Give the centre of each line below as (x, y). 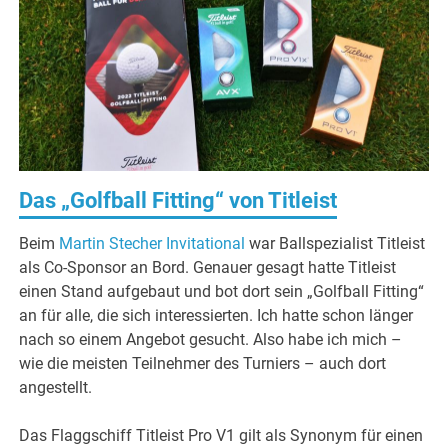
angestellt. (56, 388)
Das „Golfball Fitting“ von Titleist (178, 201)
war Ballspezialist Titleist (335, 244)
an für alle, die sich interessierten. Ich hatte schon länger (216, 316)
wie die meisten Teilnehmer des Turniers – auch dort (203, 364)
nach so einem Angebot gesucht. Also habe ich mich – (211, 340)
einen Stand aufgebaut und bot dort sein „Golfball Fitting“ (222, 292)
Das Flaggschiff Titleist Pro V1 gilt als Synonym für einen (221, 436)
